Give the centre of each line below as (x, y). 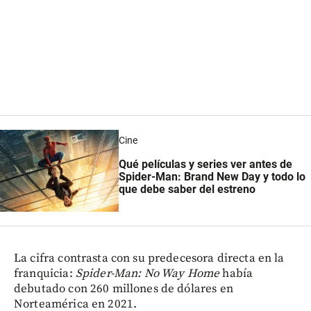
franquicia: (45, 273)
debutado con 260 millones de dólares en (124, 288)
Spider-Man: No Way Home (148, 273)
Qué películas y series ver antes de (206, 164)
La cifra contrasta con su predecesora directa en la (149, 258)
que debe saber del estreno (187, 189)
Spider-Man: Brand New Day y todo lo (212, 176)
